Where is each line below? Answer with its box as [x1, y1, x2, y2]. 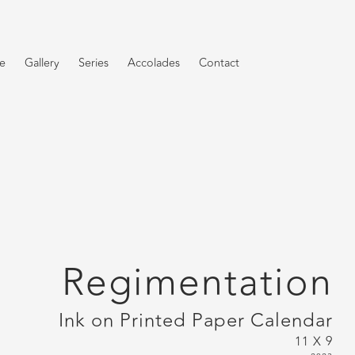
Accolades [127, 54, 180, 73]
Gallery [24, 54, 59, 73]
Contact [198, 54, 239, 73]
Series [78, 54, 109, 73]
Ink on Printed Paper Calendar [59, 305, 333, 335]
